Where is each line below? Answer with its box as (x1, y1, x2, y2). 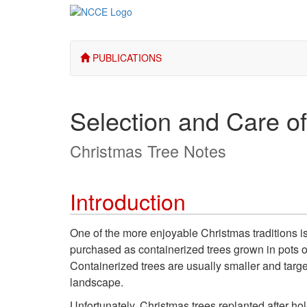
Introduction (70, 185, 186, 217)
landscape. (70, 274, 123, 290)
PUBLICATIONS (90, 51, 162, 64)
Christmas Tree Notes (70, 139, 226, 162)
